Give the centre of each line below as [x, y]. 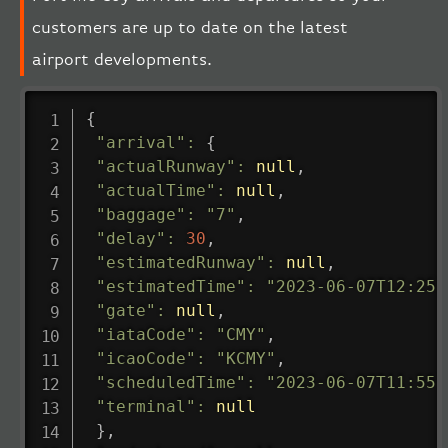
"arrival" [140, 142]
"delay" [130, 238]
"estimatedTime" [170, 286]
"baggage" [140, 214]
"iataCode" [145, 334]
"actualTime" [155, 190]
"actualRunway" [165, 166]
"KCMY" [245, 358]
